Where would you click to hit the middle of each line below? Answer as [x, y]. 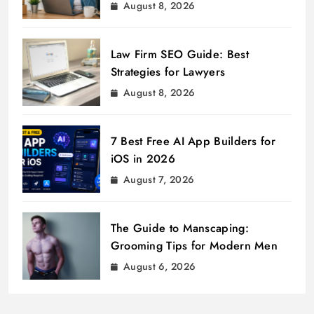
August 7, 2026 [159, 179]
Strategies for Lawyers [168, 71]
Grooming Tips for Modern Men [194, 245]
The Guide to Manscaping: [179, 228]
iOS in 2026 [143, 158]
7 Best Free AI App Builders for [193, 141]
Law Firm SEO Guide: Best [179, 54]
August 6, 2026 [160, 266]
